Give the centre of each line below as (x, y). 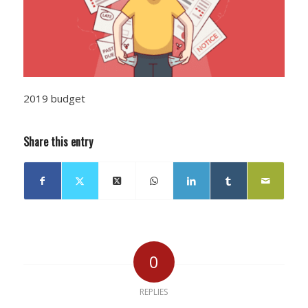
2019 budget (54, 99)
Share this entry (58, 141)
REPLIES (154, 291)
